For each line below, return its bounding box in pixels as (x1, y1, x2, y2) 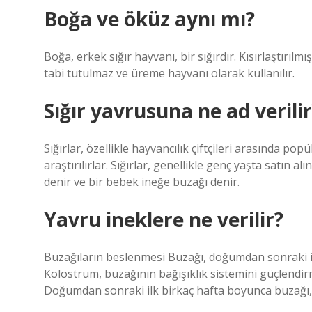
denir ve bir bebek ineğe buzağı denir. (44, 174, 240, 189)
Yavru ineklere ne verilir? (44, 206, 283, 233)
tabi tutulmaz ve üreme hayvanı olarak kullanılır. (44, 65, 295, 81)
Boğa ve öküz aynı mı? (44, 6, 255, 32)
